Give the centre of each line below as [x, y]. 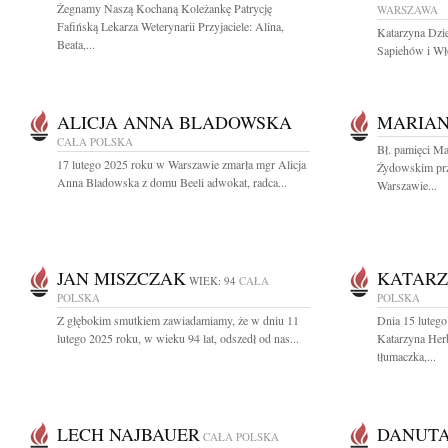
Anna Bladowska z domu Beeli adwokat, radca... [172, 182]
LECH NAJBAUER [128, 434]
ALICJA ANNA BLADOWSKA [174, 122]
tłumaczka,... [406, 356]
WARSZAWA [407, 9]
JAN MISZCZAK [121, 278]
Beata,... [76, 44]
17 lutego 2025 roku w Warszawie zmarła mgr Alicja [181, 164]
